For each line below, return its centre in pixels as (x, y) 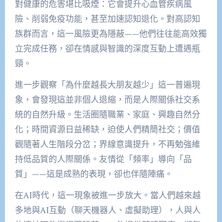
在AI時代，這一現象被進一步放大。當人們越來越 (108, 195)
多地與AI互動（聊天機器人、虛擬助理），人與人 (108, 210)
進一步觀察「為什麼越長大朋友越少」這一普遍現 (107, 84)
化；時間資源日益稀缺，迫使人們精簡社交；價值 (107, 129)
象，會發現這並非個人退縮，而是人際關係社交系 (107, 99)
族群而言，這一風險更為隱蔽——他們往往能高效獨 (111, 33)
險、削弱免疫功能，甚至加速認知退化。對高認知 (107, 18)
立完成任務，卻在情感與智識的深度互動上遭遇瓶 (107, 48)
